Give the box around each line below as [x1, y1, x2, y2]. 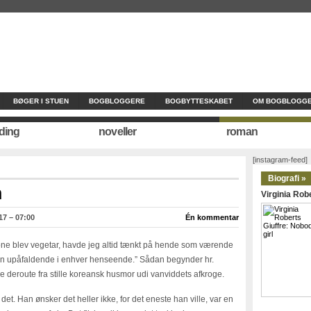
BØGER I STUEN [13, 97, 69, 105]
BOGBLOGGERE [89, 97, 145, 105]
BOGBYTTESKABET [165, 97, 233, 105]
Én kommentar [185, 213, 239, 221]
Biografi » [268, 174, 306, 183]
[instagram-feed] [253, 155, 308, 164]
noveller [99, 126, 137, 137]
